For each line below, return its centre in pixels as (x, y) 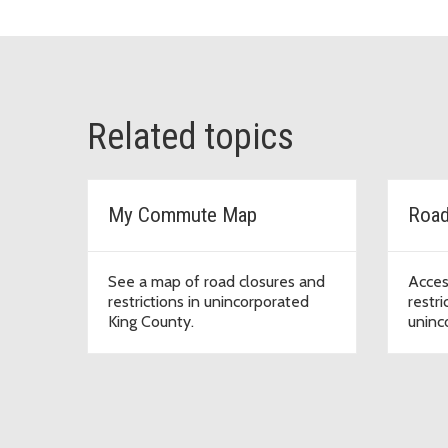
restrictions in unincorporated (208, 301)
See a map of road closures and (216, 281)
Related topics (190, 136)
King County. (151, 321)
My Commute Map (182, 214)
